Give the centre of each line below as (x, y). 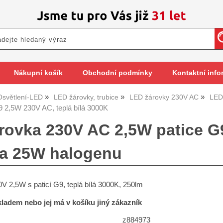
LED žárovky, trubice (86, 97)
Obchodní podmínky (117, 73)
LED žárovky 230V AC (164, 97)
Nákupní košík (38, 73)
